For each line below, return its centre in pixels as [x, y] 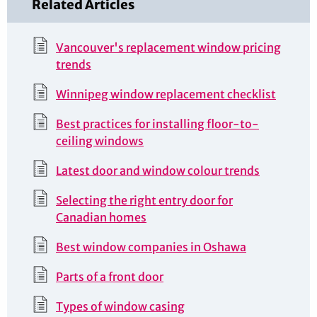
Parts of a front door [110, 277]
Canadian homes [101, 218]
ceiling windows [100, 141]
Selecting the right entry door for [144, 201]
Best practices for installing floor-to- [157, 124]
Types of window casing [120, 307]
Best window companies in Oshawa [151, 247]
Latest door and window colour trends [158, 171]
